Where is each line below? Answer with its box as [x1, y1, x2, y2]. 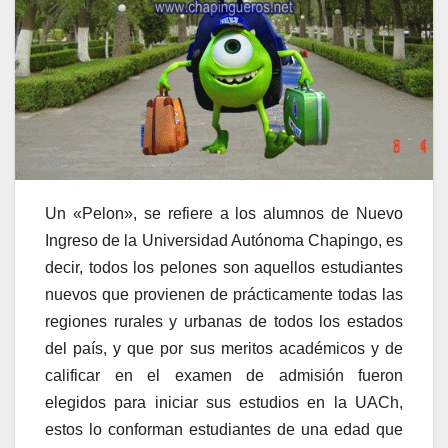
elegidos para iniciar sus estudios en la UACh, [45, 393, 403, 411]
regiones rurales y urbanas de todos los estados [45, 312, 403, 330]
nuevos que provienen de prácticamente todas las [45, 285, 403, 303]
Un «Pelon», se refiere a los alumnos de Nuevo [45, 204, 403, 222]
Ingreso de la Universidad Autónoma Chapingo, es [45, 231, 403, 249]
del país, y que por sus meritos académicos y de [45, 339, 403, 357]
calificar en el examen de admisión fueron [45, 366, 403, 384]
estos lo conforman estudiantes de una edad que [45, 420, 403, 438]
